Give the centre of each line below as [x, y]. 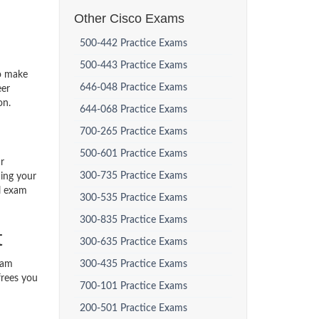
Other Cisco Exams [129, 19]
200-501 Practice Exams [133, 308]
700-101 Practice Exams [133, 286]
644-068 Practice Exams [133, 110]
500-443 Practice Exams [133, 66]
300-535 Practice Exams [133, 198]
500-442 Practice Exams [133, 43]
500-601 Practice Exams [133, 154]
